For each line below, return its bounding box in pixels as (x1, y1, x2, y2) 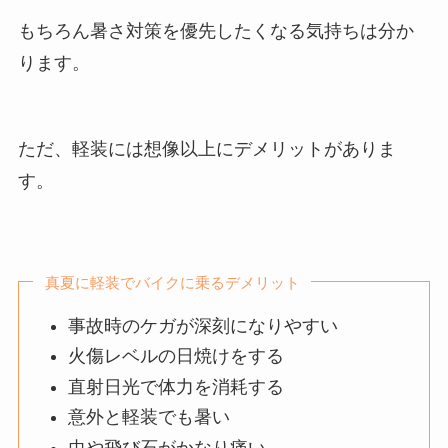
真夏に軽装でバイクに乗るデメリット (44, 273, 300, 291)
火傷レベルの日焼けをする (68, 346, 285, 367)
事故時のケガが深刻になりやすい (68, 316, 339, 337)
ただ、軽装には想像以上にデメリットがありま (17, 138, 396, 159)
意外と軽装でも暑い (68, 407, 231, 428)
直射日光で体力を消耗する (68, 376, 285, 397)
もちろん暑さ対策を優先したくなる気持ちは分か (17, 21, 414, 42)
